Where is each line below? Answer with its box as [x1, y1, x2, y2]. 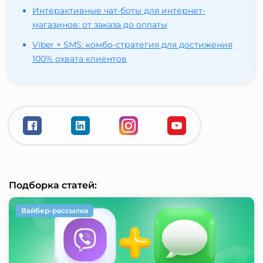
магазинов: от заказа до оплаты [32, 19, 167, 31]
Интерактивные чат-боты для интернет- [32, 5, 205, 16]
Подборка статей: [9, 180, 97, 191]
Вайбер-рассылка [21, 206, 88, 215]
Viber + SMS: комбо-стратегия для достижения [32, 39, 232, 50]
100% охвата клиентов [32, 53, 127, 65]
